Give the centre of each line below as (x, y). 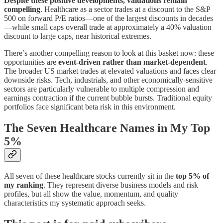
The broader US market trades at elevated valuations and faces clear (110, 71)
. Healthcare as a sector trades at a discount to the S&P (125, 9)
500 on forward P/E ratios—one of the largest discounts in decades (109, 18)
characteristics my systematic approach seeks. (75, 203)
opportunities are (31, 62)
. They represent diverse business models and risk (121, 185)
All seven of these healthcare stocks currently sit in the (90, 176)
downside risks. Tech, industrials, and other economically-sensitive (108, 80)
